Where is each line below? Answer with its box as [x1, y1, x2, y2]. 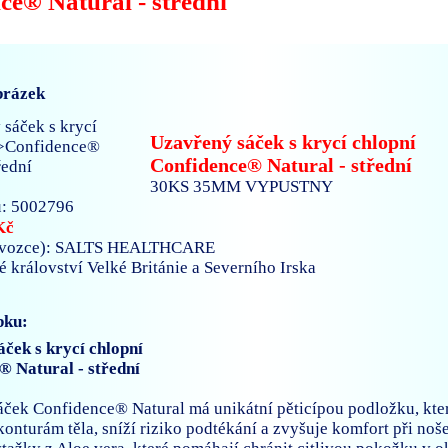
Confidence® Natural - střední [150, 154, 413, 177]
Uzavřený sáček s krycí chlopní [150, 131, 417, 154]
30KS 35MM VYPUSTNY [150, 177, 334, 197]
